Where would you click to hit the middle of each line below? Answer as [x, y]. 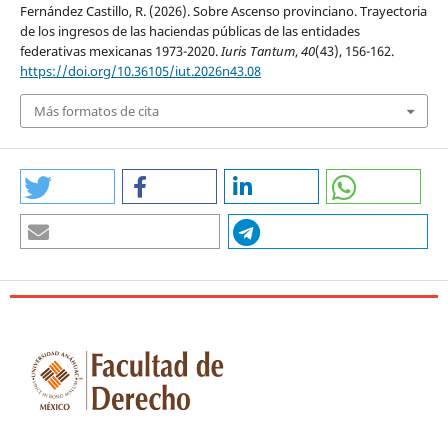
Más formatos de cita [96, 111]
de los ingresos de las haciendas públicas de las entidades [189, 30]
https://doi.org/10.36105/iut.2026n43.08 [140, 70]
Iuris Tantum [257, 50]
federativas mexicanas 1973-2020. [120, 50]
